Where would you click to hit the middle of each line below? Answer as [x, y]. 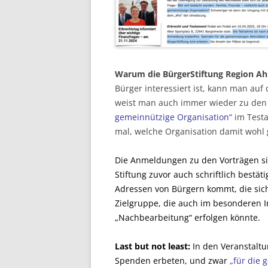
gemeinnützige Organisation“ [173, 117]
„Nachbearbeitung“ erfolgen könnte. [188, 218]
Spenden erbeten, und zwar [172, 261]
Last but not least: [153, 246]
